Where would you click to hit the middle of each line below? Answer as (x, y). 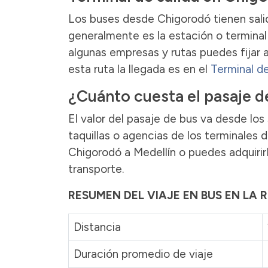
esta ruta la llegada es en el (139, 69)
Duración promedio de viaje (143, 254)
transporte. (96, 169)
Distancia (97, 227)
